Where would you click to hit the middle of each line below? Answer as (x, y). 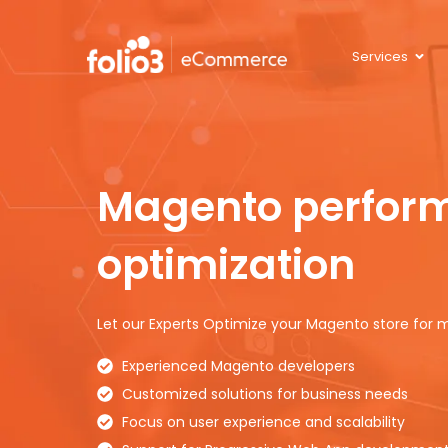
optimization (226, 264)
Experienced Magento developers (238, 366)
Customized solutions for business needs (264, 394)
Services (379, 57)
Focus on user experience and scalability (263, 422)
